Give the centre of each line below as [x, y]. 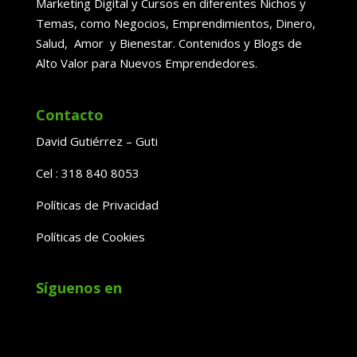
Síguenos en [78, 287]
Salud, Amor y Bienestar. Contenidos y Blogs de [169, 43]
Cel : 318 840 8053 [87, 173]
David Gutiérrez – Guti [96, 141]
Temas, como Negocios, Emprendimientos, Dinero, [175, 24]
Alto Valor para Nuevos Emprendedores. [146, 63]
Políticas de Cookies [90, 236]
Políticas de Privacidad [97, 204]
